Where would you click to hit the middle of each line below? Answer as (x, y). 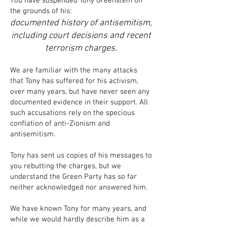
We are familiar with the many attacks (74, 70)
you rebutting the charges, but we (66, 166)
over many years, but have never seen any (80, 92)
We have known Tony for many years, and (78, 209)
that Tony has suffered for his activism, (74, 81)
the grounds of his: (41, 11)
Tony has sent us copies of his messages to (81, 156)
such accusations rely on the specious (72, 113)
